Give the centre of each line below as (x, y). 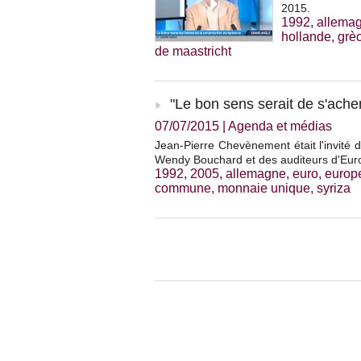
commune (183, 189)
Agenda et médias (280, 127)
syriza (334, 189)
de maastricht (193, 52)
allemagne (256, 174)
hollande (306, 37)
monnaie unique (264, 189)
